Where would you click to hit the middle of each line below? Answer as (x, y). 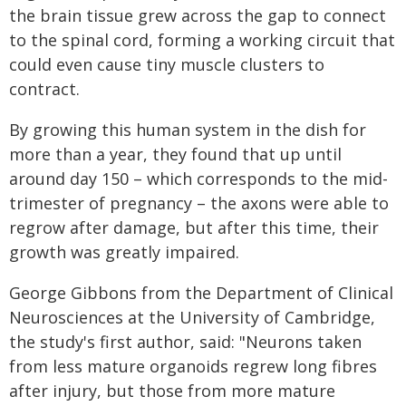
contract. (44, 89)
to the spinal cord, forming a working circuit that (202, 40)
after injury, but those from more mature (172, 391)
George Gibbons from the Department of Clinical (201, 293)
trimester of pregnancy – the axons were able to (199, 203)
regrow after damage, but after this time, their (194, 227)
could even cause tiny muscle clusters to (167, 64)
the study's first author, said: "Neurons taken (185, 342)
